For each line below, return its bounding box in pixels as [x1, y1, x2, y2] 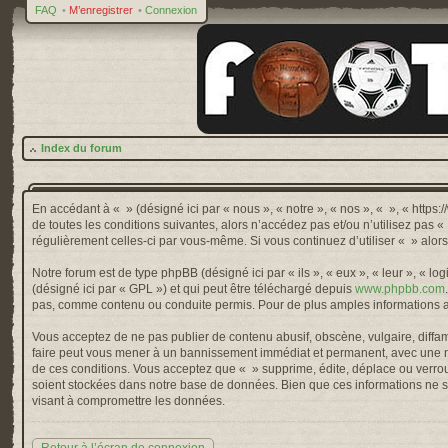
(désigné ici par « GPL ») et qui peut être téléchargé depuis [32, 282, 355, 296]
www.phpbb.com [355, 282, 445, 296]
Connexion [145, 4, 197, 16]
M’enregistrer [69, 4, 133, 16]
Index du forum [41, 142, 122, 154]
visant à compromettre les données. [32, 394, 225, 408]
